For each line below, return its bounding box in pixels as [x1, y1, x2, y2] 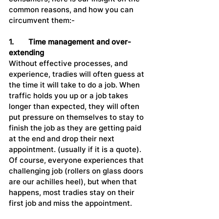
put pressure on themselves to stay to [9, 112, 146, 122]
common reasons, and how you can [9, 5, 135, 15]
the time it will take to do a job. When [9, 80, 142, 90]
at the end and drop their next [9, 134, 116, 144]
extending [9, 48, 44, 58]
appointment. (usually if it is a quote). [9, 145, 143, 154]
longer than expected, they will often [9, 102, 141, 111]
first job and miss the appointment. [9, 198, 132, 208]
